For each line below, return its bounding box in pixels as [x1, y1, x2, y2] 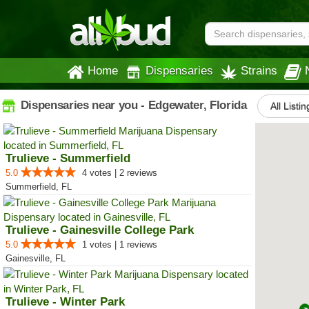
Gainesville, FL [6, 253, 66, 263]
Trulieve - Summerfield [6, 152, 130, 165]
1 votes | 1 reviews [82, 239, 157, 250]
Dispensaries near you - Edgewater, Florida [17, 98, 247, 112]
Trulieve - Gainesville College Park [6, 223, 194, 237]
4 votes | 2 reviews [82, 168, 157, 178]
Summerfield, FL [6, 181, 72, 192]
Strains [241, 64, 277, 77]
